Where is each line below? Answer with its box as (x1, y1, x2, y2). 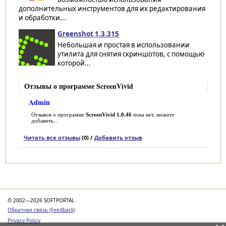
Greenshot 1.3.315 (57, 29, 119, 38)
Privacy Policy (8, 216, 40, 224)
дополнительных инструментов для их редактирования (18, 4, 205, 13)
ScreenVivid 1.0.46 (85, 111, 132, 118)
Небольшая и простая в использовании (57, 40, 190, 49)
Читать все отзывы (23, 133, 80, 141)
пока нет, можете (131, 111, 175, 118)
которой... (57, 58, 91, 68)
